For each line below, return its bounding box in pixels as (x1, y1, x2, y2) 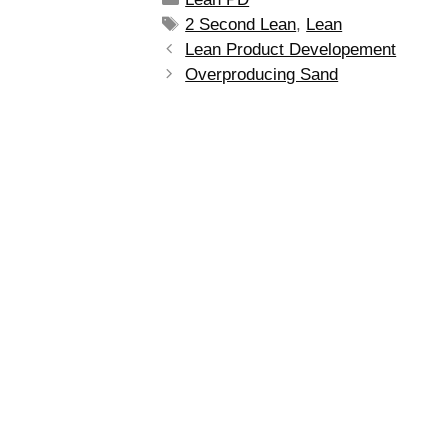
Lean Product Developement (185, 39, 397, 59)
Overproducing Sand (185, 64, 339, 84)
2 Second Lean (185, 14, 297, 34)
